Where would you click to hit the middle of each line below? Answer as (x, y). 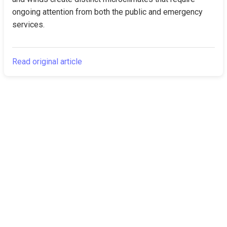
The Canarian (68, 219)
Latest (128, 219)
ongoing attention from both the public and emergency (107, 12)
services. (28, 25)
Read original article (47, 62)
